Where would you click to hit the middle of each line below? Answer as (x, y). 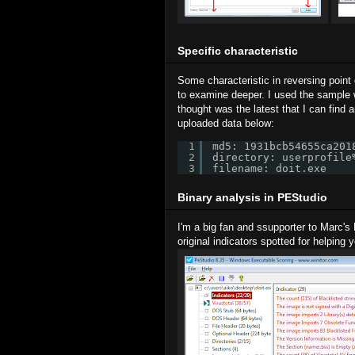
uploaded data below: (226, 123)
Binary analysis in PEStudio (252, 198)
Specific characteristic (238, 50)
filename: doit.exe (269, 168)
